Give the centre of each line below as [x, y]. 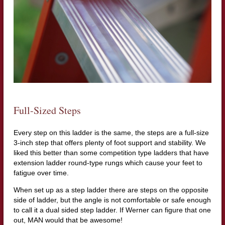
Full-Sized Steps [47, 110]
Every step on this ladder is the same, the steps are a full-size [111, 133]
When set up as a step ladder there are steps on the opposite [111, 190]
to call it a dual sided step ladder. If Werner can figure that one [112, 210]
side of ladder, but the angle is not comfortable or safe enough [112, 200]
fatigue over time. [41, 173]
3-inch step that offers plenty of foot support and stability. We [109, 143]
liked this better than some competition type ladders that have [111, 153]
